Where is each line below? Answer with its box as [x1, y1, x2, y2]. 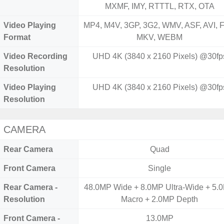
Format [3, 33, 30, 41]
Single [148, 164, 171, 172]
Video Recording [3, 52, 67, 60]
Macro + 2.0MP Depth [121, 195, 198, 203]
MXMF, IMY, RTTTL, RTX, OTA [104, 2, 214, 10]
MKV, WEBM [136, 33, 183, 41]
